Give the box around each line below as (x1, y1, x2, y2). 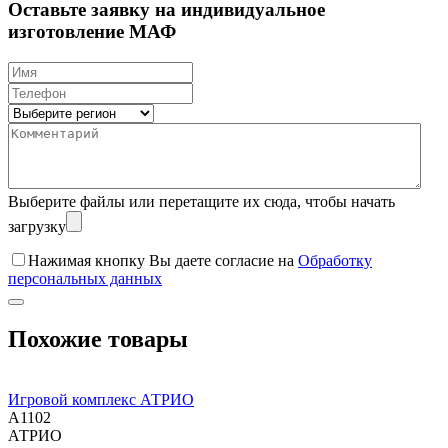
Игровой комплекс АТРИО (8, 390, 194, 408)
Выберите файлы (8, 192, 129, 210)
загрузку (8, 217, 66, 235)
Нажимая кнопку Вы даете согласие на (28, 251, 298, 269)
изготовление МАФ (8, 21, 176, 43)
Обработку (298, 251, 372, 269)
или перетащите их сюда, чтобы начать (129, 192, 395, 210)
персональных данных (8, 269, 162, 287)
